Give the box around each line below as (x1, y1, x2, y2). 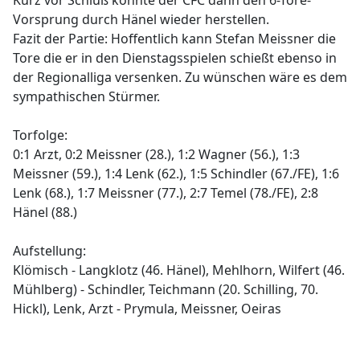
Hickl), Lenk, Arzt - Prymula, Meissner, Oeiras (13, 300, 281, 317)
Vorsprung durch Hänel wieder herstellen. (13, 10, 269, 28)
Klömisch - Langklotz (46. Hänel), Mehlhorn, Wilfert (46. (13, 261, 345, 279)
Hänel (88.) (13, 203, 77, 221)
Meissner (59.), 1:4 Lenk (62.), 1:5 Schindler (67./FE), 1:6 (13, 165, 339, 182)
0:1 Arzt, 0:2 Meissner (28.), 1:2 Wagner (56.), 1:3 (13, 145, 300, 163)
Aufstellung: (13, 242, 86, 260)
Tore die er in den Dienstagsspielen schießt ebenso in (13, 49, 337, 67)
